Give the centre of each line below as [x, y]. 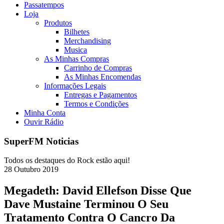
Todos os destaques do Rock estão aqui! [67, 160]
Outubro [27, 169]
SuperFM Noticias [41, 141]
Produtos [58, 23]
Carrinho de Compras [98, 68]
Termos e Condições [96, 104]
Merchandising [87, 41]
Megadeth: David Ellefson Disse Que [98, 191]
